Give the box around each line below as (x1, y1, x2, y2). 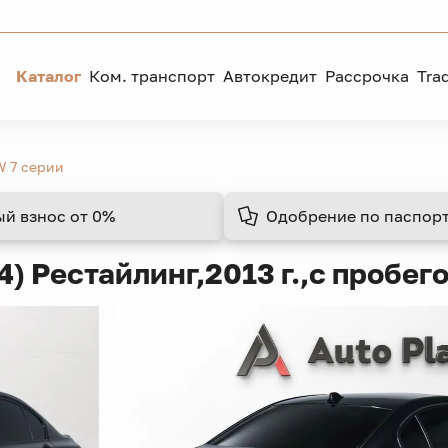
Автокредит (223, 66, 317, 87)
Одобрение (266, 206, 356, 226)
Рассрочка (325, 66, 409, 87)
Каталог (16, 66, 81, 87)
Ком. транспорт (89, 66, 215, 87)
